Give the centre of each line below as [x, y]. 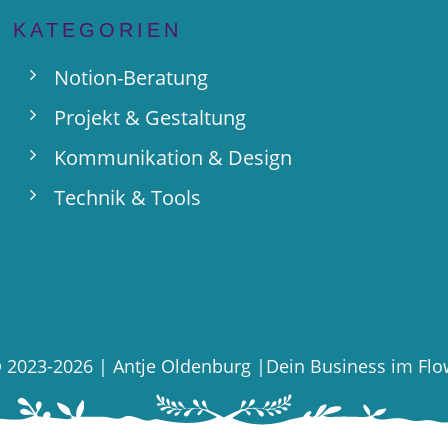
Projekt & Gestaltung [149, 117]
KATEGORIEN [97, 30]
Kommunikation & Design [172, 157]
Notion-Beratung [130, 77]
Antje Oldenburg [181, 366]
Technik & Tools [127, 197]
